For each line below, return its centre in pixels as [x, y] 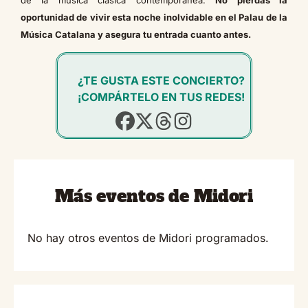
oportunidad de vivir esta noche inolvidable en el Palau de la [154, 17]
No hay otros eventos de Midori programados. [148, 238]
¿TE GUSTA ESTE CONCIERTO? [161, 80]
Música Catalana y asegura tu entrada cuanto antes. [136, 34]
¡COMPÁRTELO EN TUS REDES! [161, 97]
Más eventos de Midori [154, 196]
